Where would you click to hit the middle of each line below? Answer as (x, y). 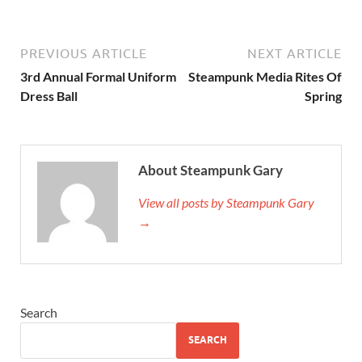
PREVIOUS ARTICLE (84, 53)
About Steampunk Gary (210, 170)
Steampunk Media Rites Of (265, 76)
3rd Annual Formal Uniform (98, 76)
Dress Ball (49, 95)
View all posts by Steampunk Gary (226, 202)
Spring (323, 95)
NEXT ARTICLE (295, 53)
